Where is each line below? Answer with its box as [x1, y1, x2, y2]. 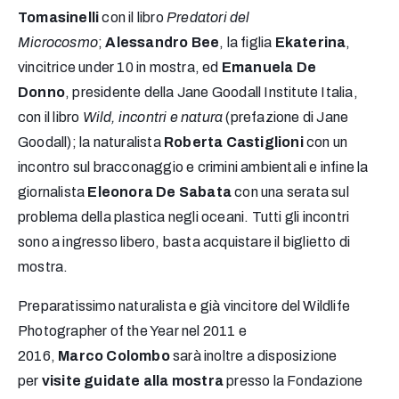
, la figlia [219, 35, 275, 51]
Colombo [106, 348, 170, 364]
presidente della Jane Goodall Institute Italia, [72, 85, 358, 101]
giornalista [18, 184, 88, 200]
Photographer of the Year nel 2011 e [18, 323, 247, 339]
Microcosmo [18, 35, 98, 51]
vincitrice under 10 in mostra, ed [18, 60, 222, 76]
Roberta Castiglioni [160, 134, 304, 151]
